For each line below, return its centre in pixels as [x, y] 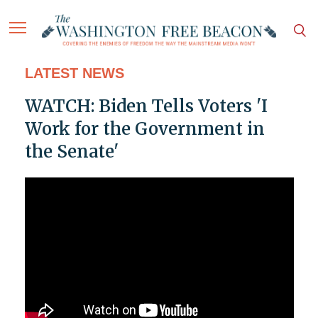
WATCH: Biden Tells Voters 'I [146, 106]
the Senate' [71, 152]
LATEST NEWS [74, 73]
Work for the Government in [144, 129]
